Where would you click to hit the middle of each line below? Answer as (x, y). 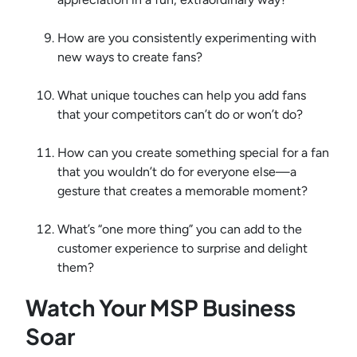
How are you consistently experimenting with (187, 38)
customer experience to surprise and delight (182, 249)
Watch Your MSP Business (161, 308)
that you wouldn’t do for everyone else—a (177, 172)
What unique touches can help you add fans (182, 96)
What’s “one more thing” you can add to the (180, 229)
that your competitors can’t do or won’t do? (180, 115)
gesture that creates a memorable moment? (182, 191)
